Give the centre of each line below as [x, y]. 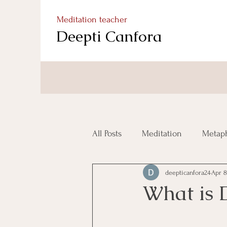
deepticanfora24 [188, 172]
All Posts [107, 133]
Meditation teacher [92, 20]
